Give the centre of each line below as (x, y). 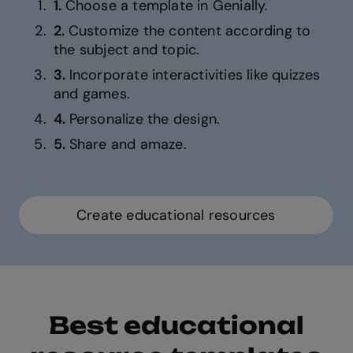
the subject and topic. (129, 50)
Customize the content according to (190, 31)
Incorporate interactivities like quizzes (195, 75)
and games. (94, 94)
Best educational (176, 325)
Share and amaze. (128, 145)
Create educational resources (176, 216)
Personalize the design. (147, 119)
